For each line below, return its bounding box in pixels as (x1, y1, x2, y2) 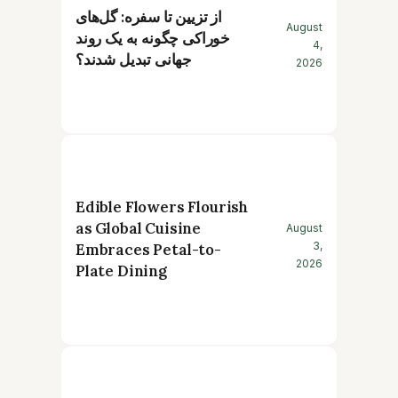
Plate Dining (76, 261, 167, 282)
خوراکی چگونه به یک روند (76, 28, 231, 49)
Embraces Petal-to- (76, 240, 221, 260)
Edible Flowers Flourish (76, 197, 249, 218)
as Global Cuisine (76, 219, 202, 239)
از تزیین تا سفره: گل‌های (76, 7, 223, 28)
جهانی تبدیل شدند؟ (76, 50, 193, 70)
